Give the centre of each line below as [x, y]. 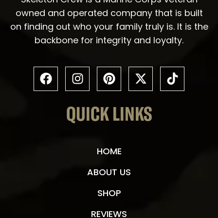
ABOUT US [109, 172]
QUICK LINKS [109, 115]
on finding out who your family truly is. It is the [109, 26]
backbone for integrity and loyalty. [109, 40]
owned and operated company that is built [109, 13]
